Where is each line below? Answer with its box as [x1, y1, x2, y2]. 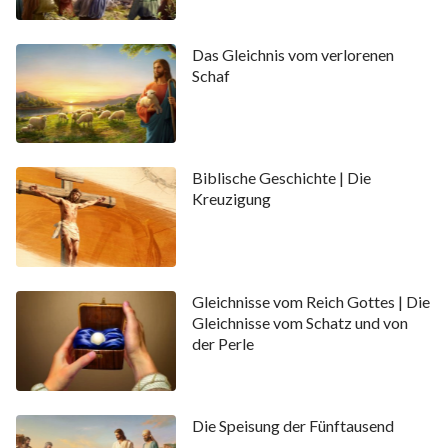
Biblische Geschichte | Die [191, 168, 371, 188]
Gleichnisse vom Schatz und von [191, 313, 408, 333]
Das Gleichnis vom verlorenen [191, 44, 394, 64]
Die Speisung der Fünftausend [191, 415, 394, 435]
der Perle [191, 334, 254, 354]
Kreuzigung [191, 189, 271, 209]
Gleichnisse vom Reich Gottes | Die [191, 292, 430, 312]
